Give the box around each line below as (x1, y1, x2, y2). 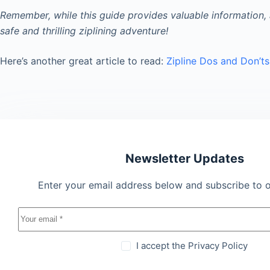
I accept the (136, 239, 189, 251)
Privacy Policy (188, 239, 248, 251)
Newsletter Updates (125, 151, 244, 166)
